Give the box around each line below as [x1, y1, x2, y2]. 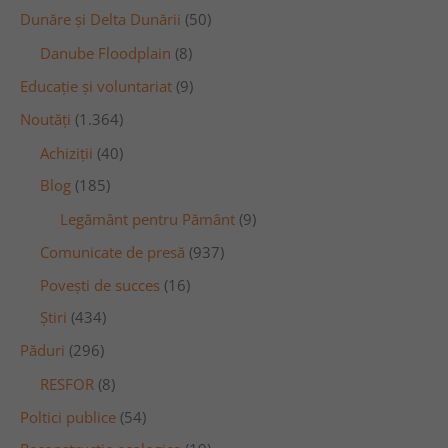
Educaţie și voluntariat [20, 76, 172, 97]
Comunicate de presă [40, 241, 185, 262]
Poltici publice [20, 406, 116, 427]
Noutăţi [20, 108, 71, 129]
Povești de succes [40, 274, 160, 295]
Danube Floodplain [40, 43, 171, 64]
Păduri [20, 339, 65, 360]
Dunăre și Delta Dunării [20, 9, 181, 30]
